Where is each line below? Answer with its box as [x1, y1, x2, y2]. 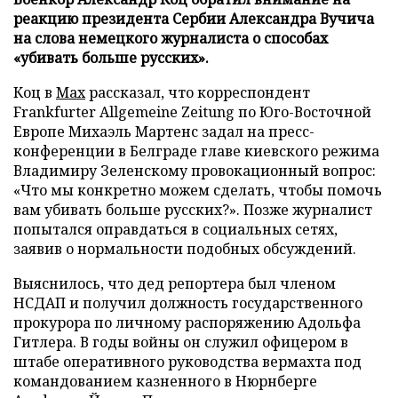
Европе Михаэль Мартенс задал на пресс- [13, 121, 314, 141]
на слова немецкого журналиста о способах [13, 28, 328, 48]
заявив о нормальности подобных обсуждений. [13, 238, 356, 259]
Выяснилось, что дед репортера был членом [13, 273, 336, 293]
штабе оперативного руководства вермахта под [13, 351, 362, 371]
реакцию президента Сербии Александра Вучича [13, 8, 374, 28]
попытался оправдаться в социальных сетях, [13, 219, 338, 239]
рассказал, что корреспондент [85, 82, 310, 102]
